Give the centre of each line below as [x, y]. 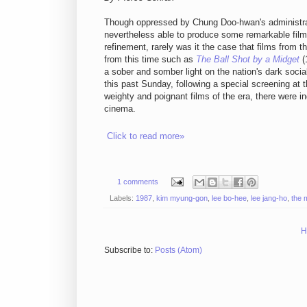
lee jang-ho [269, 198]
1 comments [137, 181]
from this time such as [150, 60]
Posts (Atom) [179, 250]
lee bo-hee [229, 198]
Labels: [123, 198]
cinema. [120, 109]
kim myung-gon [182, 198]
